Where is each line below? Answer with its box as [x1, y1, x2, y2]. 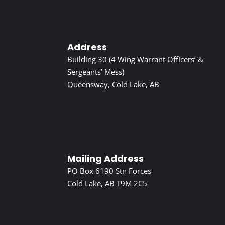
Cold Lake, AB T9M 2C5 [67, 178, 148, 188]
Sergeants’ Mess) [67, 67, 125, 77]
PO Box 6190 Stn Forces [67, 165, 152, 176]
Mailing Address [67, 152, 144, 165]
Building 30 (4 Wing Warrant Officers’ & [67, 54, 204, 65]
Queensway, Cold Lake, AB [67, 79, 160, 90]
